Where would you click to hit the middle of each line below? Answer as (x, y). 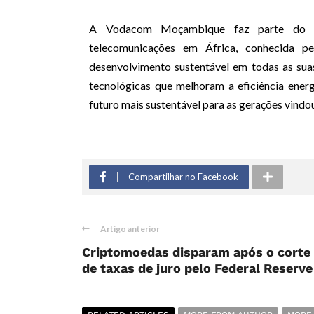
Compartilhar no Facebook (183, 176)
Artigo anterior (130, 228)
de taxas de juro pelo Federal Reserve (197, 268)
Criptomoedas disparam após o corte (196, 252)
